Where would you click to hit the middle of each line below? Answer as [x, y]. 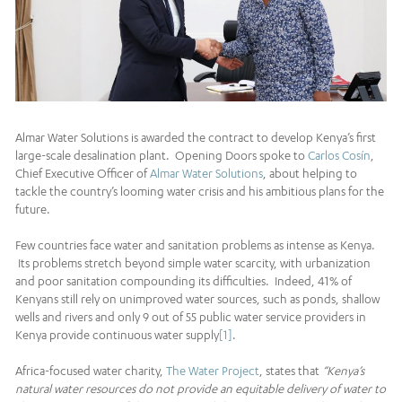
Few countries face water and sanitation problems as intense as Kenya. [195, 245]
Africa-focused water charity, [91, 371]
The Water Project [213, 371]
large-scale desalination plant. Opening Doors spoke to [162, 156]
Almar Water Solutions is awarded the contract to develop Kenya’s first [196, 138]
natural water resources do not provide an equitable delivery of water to [201, 389]
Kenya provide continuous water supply [117, 335]
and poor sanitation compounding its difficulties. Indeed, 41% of [184, 281]
